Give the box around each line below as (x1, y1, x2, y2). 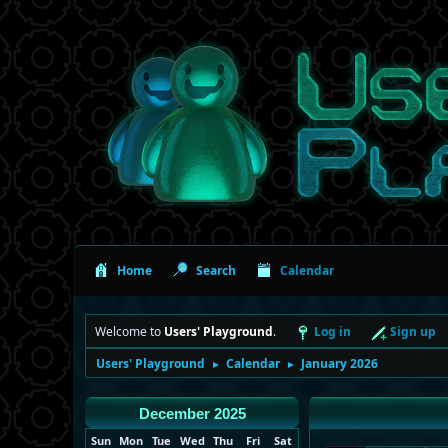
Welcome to (95, 322, 164, 340)
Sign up (390, 322, 436, 340)
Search (196, 261, 236, 279)
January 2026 (301, 354, 378, 372)
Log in (314, 322, 351, 340)
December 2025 (138, 405, 246, 422)
